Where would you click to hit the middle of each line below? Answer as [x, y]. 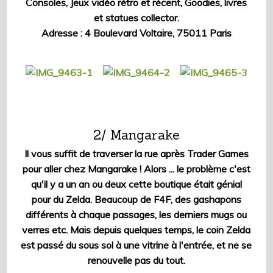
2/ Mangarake [136, 135]
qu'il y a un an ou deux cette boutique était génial [136, 184]
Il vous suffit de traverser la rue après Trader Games [136, 153]
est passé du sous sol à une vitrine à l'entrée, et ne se [136, 245]
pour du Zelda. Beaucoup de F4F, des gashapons [136, 199]
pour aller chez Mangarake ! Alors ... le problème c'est [136, 168]
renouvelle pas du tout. [136, 260]
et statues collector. [136, 17]
